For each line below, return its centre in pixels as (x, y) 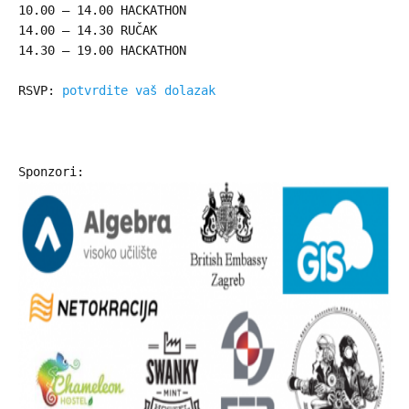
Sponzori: (51, 171)
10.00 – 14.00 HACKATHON (102, 10)
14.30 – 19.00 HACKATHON (102, 50)
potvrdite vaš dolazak (139, 91)
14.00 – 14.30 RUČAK (88, 30)
